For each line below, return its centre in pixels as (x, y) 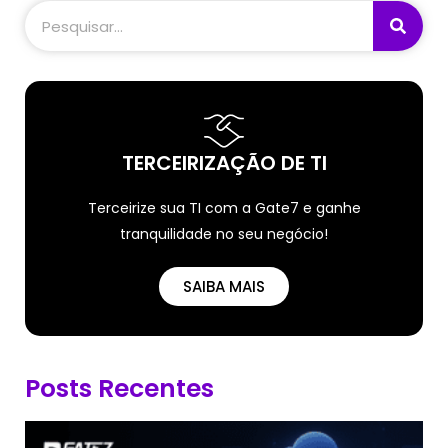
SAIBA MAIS (224, 286)
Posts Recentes (119, 388)
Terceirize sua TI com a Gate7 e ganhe (224, 208)
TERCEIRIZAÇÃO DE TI (224, 163)
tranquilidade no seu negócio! (224, 234)
